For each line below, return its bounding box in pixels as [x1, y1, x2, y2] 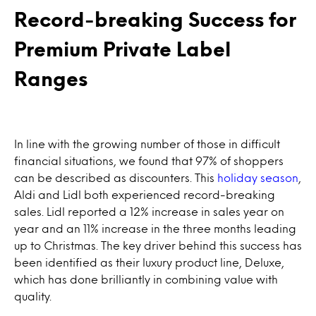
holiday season [217, 173, 298, 182]
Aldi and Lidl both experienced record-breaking [14, 190, 275, 199]
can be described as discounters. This [14, 173, 217, 182]
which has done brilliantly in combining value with [14, 274, 278, 284]
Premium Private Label [14, 41, 231, 56]
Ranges [14, 71, 87, 86]
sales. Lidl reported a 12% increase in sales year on [14, 207, 284, 216]
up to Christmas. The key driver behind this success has [14, 241, 302, 250]
